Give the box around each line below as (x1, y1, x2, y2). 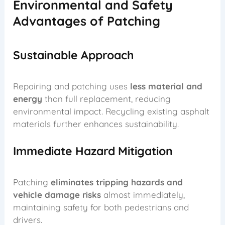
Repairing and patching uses (13, 80, 131, 91)
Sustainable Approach (13, 48, 134, 63)
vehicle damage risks (13, 189, 101, 200)
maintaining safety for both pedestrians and (13, 201, 189, 212)
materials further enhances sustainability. (13, 118, 179, 129)
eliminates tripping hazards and (51, 176, 183, 187)
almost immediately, (101, 189, 185, 200)
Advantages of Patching (13, 13, 161, 29)
